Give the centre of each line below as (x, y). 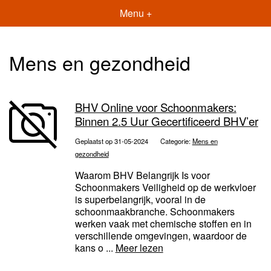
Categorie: (176, 141)
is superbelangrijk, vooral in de (140, 200)
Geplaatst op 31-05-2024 (111, 141)
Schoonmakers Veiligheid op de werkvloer (165, 188)
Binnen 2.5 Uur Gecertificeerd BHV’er (166, 121)
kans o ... (95, 248)
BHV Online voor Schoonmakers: (155, 107)
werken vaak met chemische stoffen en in (163, 224)
